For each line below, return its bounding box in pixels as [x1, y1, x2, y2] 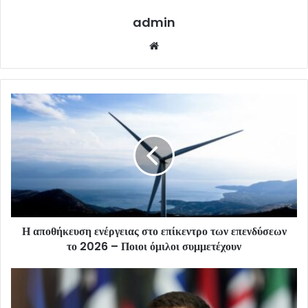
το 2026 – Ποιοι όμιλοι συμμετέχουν [67, 239, 241, 255]
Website [162, 38, 201, 52]
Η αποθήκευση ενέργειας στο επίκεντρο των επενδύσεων [21, 223, 287, 240]
